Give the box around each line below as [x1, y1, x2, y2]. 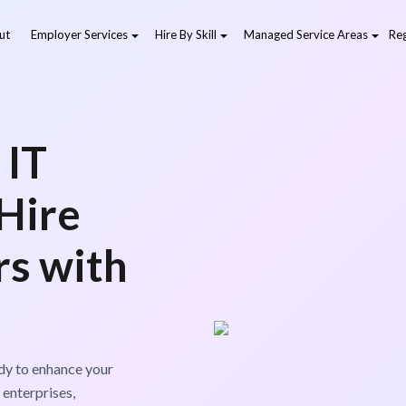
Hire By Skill [154, 26, 217, 42]
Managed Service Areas [243, 26, 368, 42]
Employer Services [30, 26, 128, 42]
